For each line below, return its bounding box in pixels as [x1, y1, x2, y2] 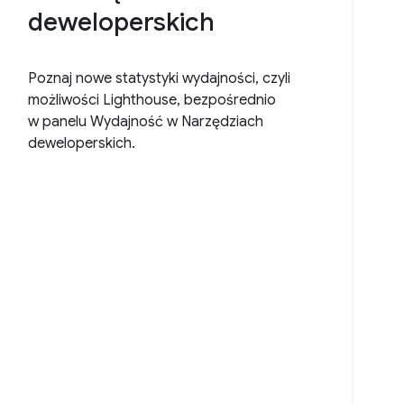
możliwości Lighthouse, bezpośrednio [28, 91, 277, 110]
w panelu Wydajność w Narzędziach [28, 113, 264, 132]
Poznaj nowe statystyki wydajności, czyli [28, 69, 291, 88]
